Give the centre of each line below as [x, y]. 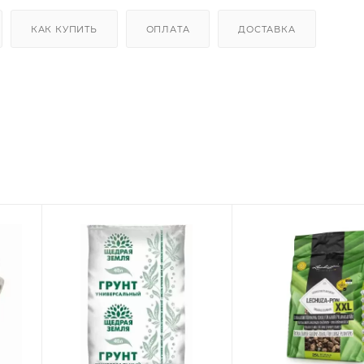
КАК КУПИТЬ [64, 29]
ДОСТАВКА [267, 29]
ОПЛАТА [168, 29]
